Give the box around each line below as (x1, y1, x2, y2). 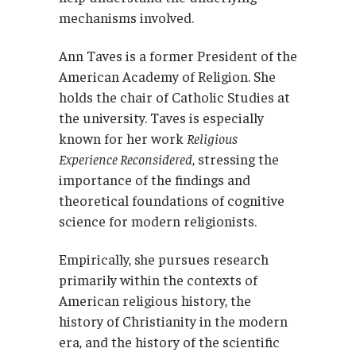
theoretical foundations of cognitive (59, 191, 284, 210)
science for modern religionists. (59, 211, 257, 230)
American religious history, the (59, 291, 251, 310)
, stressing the (192, 149, 279, 168)
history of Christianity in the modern (59, 311, 288, 331)
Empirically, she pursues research (59, 250, 269, 269)
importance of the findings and (59, 170, 250, 189)
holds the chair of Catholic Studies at (59, 87, 290, 106)
